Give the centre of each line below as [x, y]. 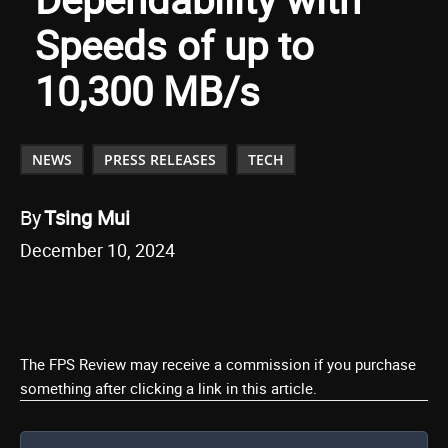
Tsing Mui [87, 217]
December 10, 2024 [97, 250]
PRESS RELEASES [160, 159]
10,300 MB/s [147, 90]
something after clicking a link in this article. [168, 388]
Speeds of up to [174, 44]
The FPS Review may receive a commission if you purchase [218, 364]
